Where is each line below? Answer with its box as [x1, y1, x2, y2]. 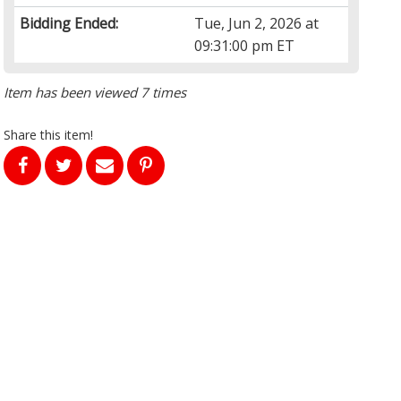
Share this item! [4, 126, 94, 144]
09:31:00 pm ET [194, 36, 295, 56]
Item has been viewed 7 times [4, 83, 187, 102]
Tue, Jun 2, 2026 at [194, 13, 320, 34]
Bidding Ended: [20, 13, 119, 34]
